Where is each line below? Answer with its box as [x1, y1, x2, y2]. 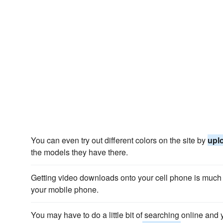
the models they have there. [31, 146, 128, 158]
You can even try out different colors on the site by [31, 134, 208, 146]
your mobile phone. [31, 184, 99, 195]
